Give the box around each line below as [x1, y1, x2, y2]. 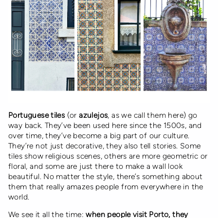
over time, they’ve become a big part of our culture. [8, 130, 190, 140]
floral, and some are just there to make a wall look [8, 161, 182, 171]
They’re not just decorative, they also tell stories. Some [8, 141, 201, 150]
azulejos [79, 110, 108, 120]
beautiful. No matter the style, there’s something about [8, 171, 203, 181]
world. [8, 192, 30, 201]
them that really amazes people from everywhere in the [8, 182, 203, 191]
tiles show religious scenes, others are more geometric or [8, 151, 208, 161]
